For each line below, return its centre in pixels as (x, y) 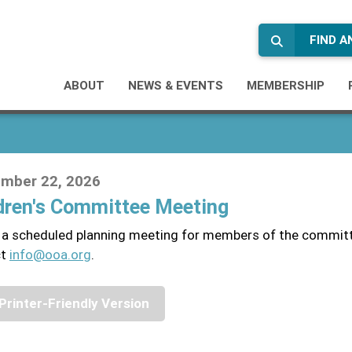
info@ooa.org (50, 254)
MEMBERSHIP (286, 85)
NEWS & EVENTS (176, 85)
